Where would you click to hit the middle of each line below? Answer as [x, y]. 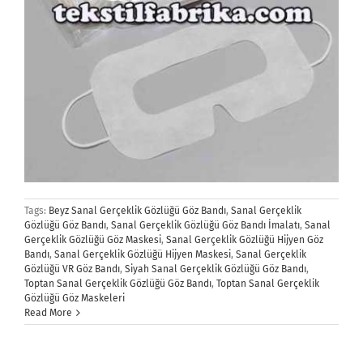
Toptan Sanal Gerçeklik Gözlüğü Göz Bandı [118, 284]
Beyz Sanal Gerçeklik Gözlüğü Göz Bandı [137, 211]
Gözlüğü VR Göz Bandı [72, 269]
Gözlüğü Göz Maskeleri [75, 299]
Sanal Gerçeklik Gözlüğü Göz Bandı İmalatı [205, 226]
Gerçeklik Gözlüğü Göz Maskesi [93, 240]
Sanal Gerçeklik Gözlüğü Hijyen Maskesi [143, 255]
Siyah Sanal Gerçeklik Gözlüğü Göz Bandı [216, 269]
